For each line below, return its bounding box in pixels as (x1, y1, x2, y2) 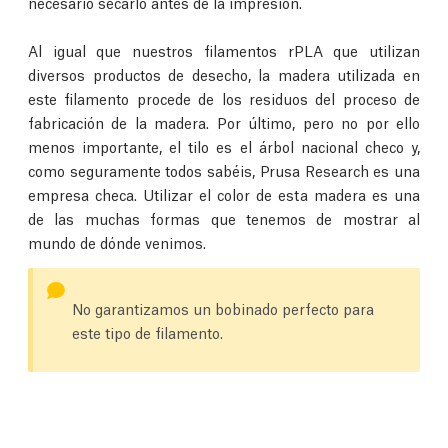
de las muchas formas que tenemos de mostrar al (28, 207, 420, 228)
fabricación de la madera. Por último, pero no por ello (28, 111, 420, 132)
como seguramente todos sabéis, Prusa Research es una (28, 159, 420, 180)
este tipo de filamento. (71, 321, 223, 342)
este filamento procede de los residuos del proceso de (28, 87, 420, 108)
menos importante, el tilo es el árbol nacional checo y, (28, 135, 420, 156)
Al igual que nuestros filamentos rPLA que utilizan (28, 39, 420, 60)
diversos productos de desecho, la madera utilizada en (28, 63, 420, 84)
